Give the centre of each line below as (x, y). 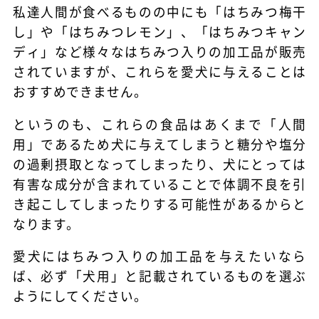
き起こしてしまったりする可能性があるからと (159, 204)
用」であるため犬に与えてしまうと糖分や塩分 (159, 144)
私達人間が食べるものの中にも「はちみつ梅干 (159, 12)
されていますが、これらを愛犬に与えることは (159, 72)
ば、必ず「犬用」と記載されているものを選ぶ (159, 276)
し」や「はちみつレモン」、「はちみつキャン (159, 32)
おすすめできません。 (80, 92)
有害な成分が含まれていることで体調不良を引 (159, 184)
